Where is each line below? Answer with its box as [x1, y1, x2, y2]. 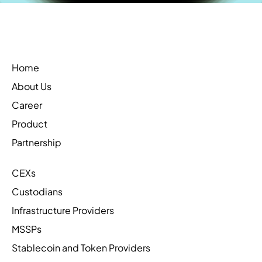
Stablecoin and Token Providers [12, 242, 150, 254]
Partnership [12, 136, 61, 149]
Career [12, 99, 42, 112]
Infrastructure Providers [12, 204, 114, 217]
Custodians [12, 185, 63, 198]
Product [12, 118, 47, 130]
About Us [12, 80, 51, 93]
